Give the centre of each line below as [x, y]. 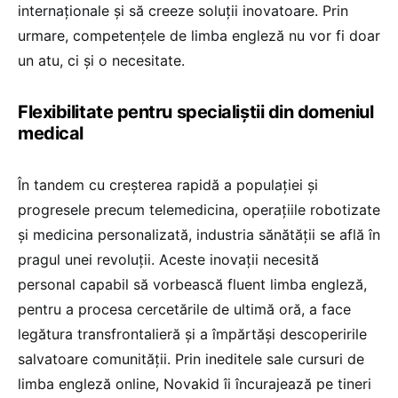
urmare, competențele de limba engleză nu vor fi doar [199, 36]
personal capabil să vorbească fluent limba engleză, [192, 285]
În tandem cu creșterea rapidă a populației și [168, 185]
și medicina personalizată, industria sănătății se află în [199, 235]
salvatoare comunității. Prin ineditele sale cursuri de [191, 359]
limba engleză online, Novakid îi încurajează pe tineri [195, 384]
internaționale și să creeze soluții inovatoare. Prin [183, 11]
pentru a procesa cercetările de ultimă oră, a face [184, 310]
